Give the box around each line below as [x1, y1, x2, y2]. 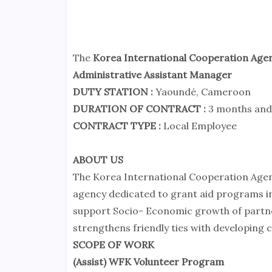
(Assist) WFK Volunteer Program [72, 256, 224, 268]
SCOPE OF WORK [72, 239, 154, 251]
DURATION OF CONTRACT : [72, 103, 208, 115]
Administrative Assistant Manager [72, 69, 232, 81]
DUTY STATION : [72, 86, 153, 98]
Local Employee [163, 120, 237, 132]
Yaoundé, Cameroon [152, 86, 251, 98]
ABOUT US [72, 154, 123, 166]
